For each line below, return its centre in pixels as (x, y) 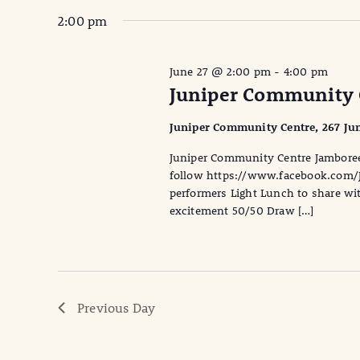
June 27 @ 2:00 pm (220, 72)
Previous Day (117, 308)
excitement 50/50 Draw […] (241, 211)
